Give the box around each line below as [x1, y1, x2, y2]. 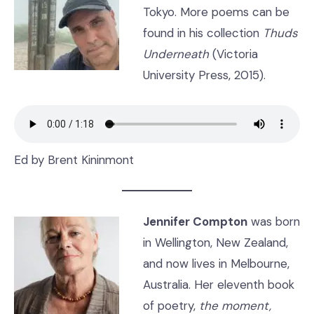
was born [247, 214, 300, 229]
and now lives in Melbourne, [142, 256, 289, 271]
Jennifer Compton [142, 214, 247, 229]
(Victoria [208, 46, 258, 62]
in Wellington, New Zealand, [142, 235, 288, 250]
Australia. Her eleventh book [142, 277, 294, 292]
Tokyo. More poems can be [142, 4, 289, 20]
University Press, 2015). [142, 67, 269, 83]
